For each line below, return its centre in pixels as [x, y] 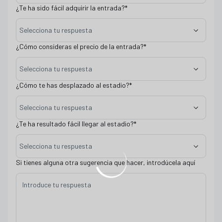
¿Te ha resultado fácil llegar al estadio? [75, 124]
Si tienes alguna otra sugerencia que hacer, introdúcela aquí [106, 162]
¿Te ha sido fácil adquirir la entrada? [70, 8]
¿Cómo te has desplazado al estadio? [73, 85]
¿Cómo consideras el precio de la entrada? [80, 46]
